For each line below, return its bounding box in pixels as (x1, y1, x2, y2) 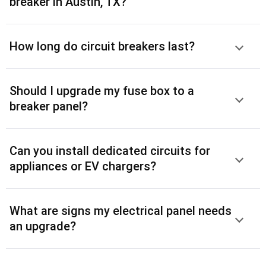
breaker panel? (9, 99, 88, 113)
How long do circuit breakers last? (9, 39, 195, 53)
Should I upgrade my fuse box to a (9, 83, 194, 98)
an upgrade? (9, 218, 76, 233)
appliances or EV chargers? (9, 159, 156, 173)
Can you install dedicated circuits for (9, 143, 210, 158)
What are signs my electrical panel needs (9, 203, 232, 218)
